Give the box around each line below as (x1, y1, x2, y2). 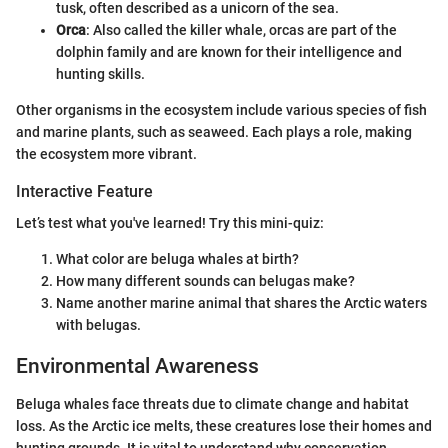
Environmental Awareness (16, 353, 259, 378)
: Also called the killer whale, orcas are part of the (86, 21, 397, 38)
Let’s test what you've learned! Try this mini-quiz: (16, 214, 324, 231)
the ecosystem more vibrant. (16, 145, 197, 162)
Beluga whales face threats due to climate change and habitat (16, 396, 409, 413)
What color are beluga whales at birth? (56, 250, 299, 267)
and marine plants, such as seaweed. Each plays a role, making (16, 123, 412, 140)
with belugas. (56, 316, 141, 333)
